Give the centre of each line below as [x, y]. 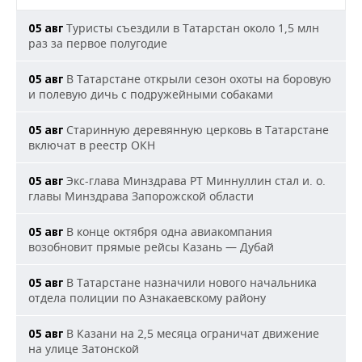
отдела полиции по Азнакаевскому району [147, 298]
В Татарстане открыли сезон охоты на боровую [197, 79]
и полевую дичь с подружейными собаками [151, 94]
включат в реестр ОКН [92, 145]
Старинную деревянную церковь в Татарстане [196, 130]
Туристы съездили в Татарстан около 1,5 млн [191, 28]
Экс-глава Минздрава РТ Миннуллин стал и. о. [194, 181]
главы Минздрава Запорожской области [141, 196]
